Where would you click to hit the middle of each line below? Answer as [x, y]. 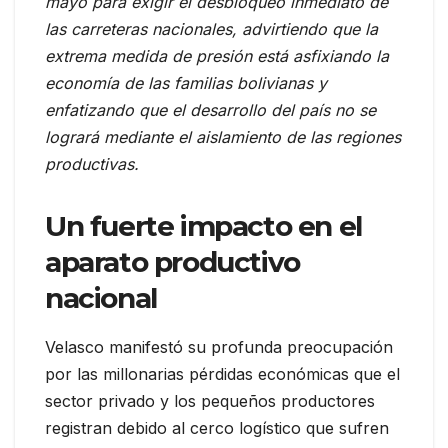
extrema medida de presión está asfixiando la [217, 56]
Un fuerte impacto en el [203, 226]
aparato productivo [172, 262]
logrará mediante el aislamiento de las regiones [223, 137]
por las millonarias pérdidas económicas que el [222, 374]
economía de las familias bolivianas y [186, 83]
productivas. [92, 164]
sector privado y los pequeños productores [210, 401]
